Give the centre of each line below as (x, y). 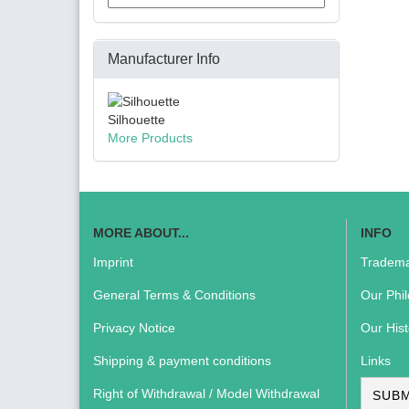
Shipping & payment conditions (182, 361)
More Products (150, 138)
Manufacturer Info (164, 59)
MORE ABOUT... (141, 233)
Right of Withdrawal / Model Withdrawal (206, 393)
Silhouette (136, 120)
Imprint (113, 262)
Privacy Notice (134, 328)
